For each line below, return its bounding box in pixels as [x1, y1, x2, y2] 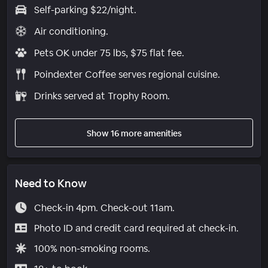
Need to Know [15, 176, 87, 190]
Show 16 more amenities [86, 127, 182, 139]
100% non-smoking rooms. [33, 242, 150, 255]
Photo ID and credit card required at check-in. [33, 221, 239, 234]
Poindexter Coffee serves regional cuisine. [33, 68, 220, 81]
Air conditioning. [33, 25, 108, 38]
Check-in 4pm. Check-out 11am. [33, 201, 175, 214]
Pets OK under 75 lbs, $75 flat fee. [33, 46, 184, 59]
